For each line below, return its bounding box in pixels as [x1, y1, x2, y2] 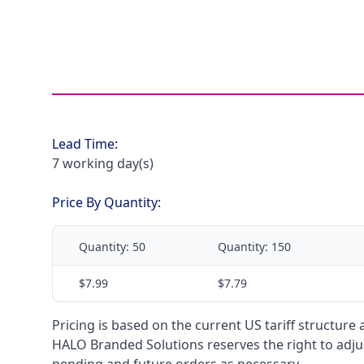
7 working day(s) [52, 154, 154, 172]
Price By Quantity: [52, 193, 161, 211]
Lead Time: [52, 135, 118, 153]
